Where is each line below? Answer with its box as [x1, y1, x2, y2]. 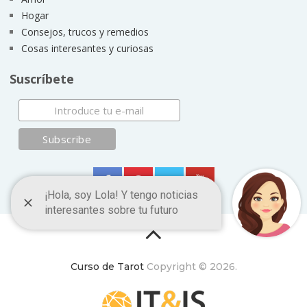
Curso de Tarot [70, 260, 144, 273]
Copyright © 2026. [143, 260, 237, 273]
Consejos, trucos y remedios [21, 25, 149, 39]
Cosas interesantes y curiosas [21, 42, 153, 56]
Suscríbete [9, 71, 74, 88]
